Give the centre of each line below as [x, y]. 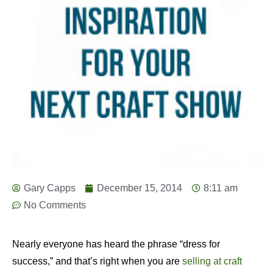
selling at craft [212, 261]
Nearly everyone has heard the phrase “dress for [116, 244]
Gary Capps [50, 188]
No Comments [55, 205]
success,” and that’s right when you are [97, 261]
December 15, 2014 [140, 188]
